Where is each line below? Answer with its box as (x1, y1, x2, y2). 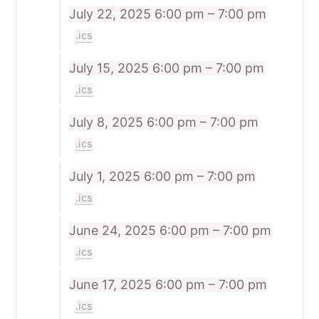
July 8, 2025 (68, 115, 147, 130)
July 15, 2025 (68, 61, 152, 76)
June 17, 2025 (68, 277, 155, 293)
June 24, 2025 (68, 223, 159, 239)
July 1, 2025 (68, 169, 144, 184)
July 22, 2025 (68, 6, 155, 22)
